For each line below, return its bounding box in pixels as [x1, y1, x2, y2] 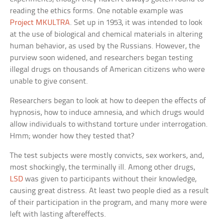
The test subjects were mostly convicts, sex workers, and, [10, 152, 204, 160]
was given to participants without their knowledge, [23, 175, 197, 184]
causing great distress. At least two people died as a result [10, 187, 209, 196]
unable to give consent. [10, 77, 88, 86]
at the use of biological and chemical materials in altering [10, 30, 203, 39]
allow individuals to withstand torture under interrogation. [10, 120, 208, 129]
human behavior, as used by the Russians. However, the [10, 42, 200, 51]
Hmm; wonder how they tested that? [10, 132, 134, 141]
